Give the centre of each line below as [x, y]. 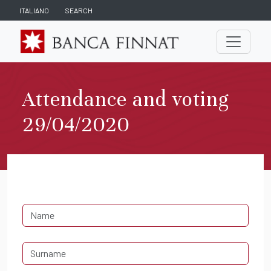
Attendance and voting [126, 100]
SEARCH [79, 10]
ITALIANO [34, 10]
